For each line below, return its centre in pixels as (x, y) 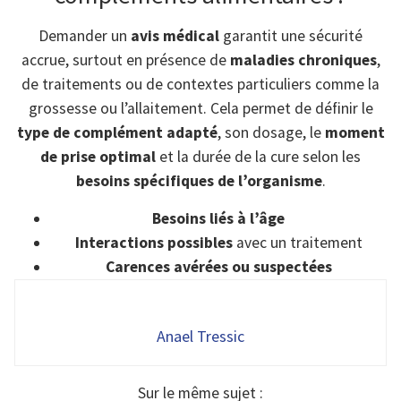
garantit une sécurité (291, 36)
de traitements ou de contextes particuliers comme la (200, 85)
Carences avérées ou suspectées (218, 266)
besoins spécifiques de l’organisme (199, 181)
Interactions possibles (154, 242)
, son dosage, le (271, 133)
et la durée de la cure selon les (258, 157)
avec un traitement (297, 242)
